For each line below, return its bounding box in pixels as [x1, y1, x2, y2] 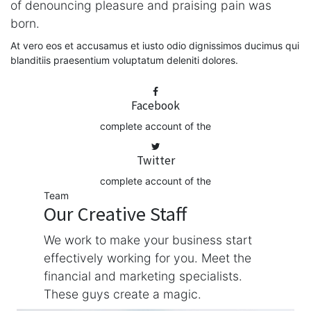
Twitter [136, 153, 175, 168]
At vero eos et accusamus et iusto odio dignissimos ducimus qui [10, 40, 299, 51]
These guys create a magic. [44, 287, 201, 301]
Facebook [131, 98, 180, 113]
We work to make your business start [44, 233, 252, 247]
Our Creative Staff [44, 201, 187, 226]
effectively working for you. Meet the [44, 251, 251, 265]
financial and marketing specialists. [44, 269, 242, 283]
